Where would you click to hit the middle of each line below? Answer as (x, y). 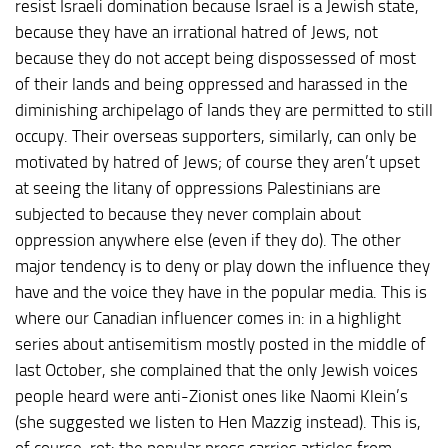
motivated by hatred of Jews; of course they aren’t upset (217, 161)
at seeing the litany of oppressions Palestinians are (198, 187)
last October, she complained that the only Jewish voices (216, 369)
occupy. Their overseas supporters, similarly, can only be (216, 135)
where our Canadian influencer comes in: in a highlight (208, 317)
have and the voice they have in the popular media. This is (221, 291)
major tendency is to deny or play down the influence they (222, 265)
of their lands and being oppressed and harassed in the (211, 83)
